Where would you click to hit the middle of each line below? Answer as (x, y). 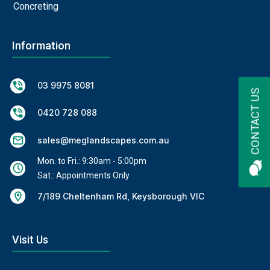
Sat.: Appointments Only (83, 176)
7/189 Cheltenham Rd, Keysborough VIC (121, 196)
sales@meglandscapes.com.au (103, 140)
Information (41, 46)
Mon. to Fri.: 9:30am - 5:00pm (92, 161)
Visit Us (30, 240)
